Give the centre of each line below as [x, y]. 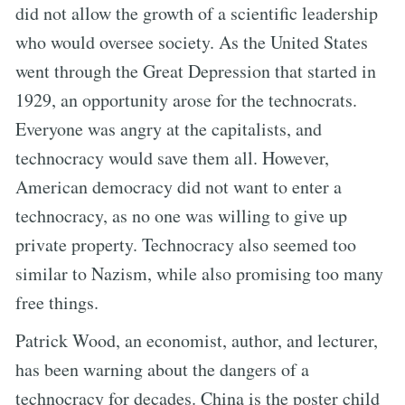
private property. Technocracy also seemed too [186, 244]
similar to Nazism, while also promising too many [199, 273]
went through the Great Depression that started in [196, 71]
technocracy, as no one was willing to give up [181, 215]
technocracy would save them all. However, [172, 157]
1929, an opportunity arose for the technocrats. [186, 99]
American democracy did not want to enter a [179, 186]
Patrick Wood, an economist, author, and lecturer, [197, 340]
